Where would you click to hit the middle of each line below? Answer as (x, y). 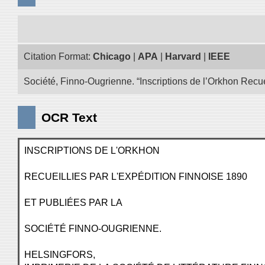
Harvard (183, 56)
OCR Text (69, 117)
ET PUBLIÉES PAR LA (73, 203)
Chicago (112, 56)
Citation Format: (58, 56)
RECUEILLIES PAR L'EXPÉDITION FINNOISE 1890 (136, 177)
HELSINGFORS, (60, 255)
